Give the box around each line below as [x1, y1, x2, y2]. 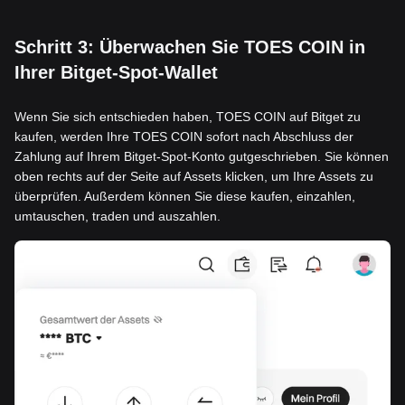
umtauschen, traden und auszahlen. [14, 209, 221, 224]
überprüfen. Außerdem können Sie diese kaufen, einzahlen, [14, 189, 355, 204]
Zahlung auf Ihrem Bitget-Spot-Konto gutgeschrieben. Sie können [14, 149, 389, 165]
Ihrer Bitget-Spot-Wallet [14, 62, 218, 83]
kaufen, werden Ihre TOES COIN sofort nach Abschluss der [14, 129, 353, 145]
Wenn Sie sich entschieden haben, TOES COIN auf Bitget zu [14, 109, 361, 125]
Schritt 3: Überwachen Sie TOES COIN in [14, 37, 365, 58]
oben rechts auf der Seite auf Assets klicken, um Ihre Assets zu [14, 169, 373, 184]
